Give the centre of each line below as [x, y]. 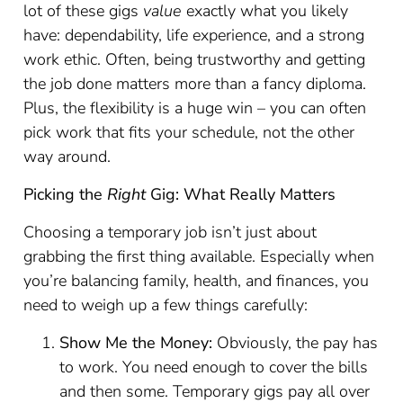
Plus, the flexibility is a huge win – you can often [195, 108]
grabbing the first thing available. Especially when [199, 256]
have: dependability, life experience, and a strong [194, 35]
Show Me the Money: [136, 343]
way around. [67, 157]
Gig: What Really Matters [241, 194]
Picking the [66, 194]
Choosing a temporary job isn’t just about [170, 232]
